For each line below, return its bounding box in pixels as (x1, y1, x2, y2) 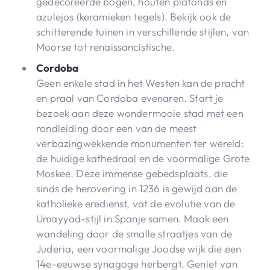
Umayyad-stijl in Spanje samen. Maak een (36, 212, 229, 225)
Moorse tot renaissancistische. (36, 40, 178, 53)
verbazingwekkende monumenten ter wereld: (36, 136, 244, 149)
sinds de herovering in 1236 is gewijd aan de (36, 181, 237, 195)
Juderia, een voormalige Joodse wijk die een (36, 242, 242, 255)
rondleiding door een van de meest (36, 121, 197, 134)
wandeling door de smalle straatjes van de (36, 227, 232, 240)
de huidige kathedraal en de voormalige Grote (36, 151, 250, 165)
